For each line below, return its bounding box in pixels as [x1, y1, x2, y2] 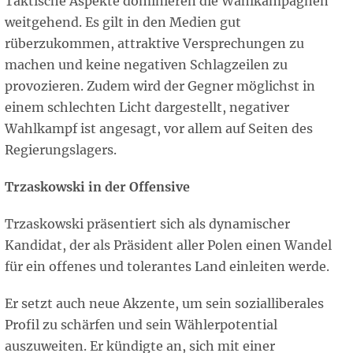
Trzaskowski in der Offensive [5, 179, 190, 195]
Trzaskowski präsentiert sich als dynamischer [5, 216, 290, 232]
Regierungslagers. [5, 142, 117, 158]
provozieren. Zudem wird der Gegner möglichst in [5, 78, 315, 95]
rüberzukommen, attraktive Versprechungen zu [5, 35, 304, 52]
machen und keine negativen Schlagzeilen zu [5, 57, 288, 73]
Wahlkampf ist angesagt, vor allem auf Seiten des [5, 121, 313, 137]
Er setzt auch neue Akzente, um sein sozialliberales [5, 295, 324, 312]
